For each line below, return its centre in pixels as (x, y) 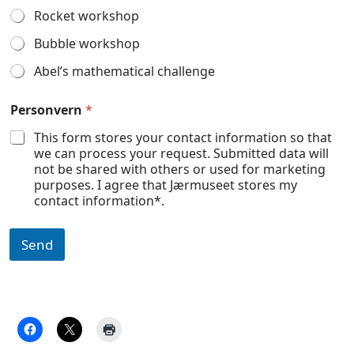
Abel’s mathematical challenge (124, 72)
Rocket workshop (87, 16)
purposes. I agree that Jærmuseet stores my (166, 185)
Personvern (48, 110)
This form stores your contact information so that (183, 138)
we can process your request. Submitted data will (181, 154)
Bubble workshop (87, 44)
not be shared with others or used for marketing (180, 169)
